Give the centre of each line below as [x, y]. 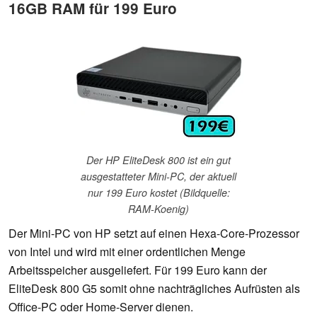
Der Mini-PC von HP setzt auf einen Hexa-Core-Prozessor [154, 234]
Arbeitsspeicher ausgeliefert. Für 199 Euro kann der [138, 270]
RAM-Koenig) [158, 209]
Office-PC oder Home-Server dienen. [101, 307]
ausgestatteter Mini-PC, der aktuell [158, 177]
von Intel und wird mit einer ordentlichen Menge [127, 252]
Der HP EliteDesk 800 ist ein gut [158, 160]
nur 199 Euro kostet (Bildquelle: [158, 193]
